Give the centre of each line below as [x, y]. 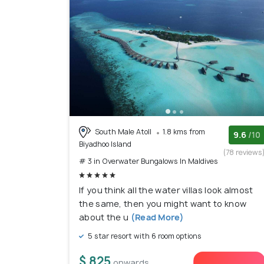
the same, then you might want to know [163, 204]
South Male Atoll [123, 131]
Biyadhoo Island [105, 144]
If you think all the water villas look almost [166, 190]
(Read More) [156, 217]
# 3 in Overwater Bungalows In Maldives [148, 161]
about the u [104, 217]
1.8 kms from [184, 131]
